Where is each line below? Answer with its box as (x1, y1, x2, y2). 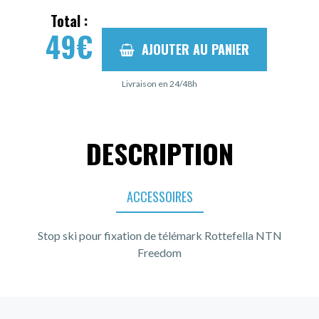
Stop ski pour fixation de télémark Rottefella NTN (37, 228, 282, 242)
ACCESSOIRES (126, 187, 193, 206)
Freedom (137, 245, 182, 259)
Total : (50, 10, 88, 32)
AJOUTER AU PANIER (141, 39, 249, 58)
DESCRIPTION (85, 132, 234, 173)
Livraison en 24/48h (122, 78, 197, 89)
